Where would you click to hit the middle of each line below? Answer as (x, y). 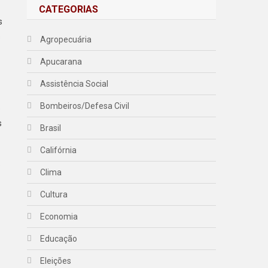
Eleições (56, 261)
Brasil (51, 128)
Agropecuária (66, 39)
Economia (59, 217)
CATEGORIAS (69, 9)
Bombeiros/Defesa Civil (85, 106)
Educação (59, 239)
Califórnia (59, 150)
